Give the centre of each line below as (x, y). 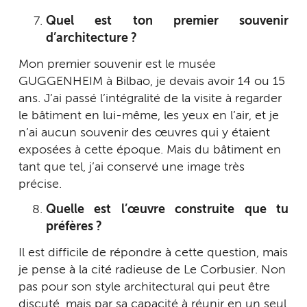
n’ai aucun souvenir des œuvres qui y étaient (144, 133)
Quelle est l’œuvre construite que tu (167, 210)
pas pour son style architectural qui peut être (144, 287)
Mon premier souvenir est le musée (117, 64)
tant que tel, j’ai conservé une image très (132, 167)
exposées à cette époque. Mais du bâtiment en (150, 150)
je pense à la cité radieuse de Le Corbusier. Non (152, 270)
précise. (40, 184)
